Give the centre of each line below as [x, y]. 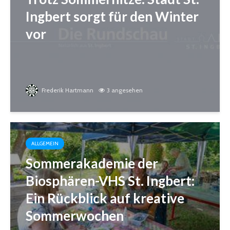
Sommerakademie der [92, 164]
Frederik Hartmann [67, 90]
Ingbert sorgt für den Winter [112, 17]
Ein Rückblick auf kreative [105, 198]
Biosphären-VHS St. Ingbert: [110, 181]
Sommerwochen [75, 216]
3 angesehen [125, 90]
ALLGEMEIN [45, 144]
